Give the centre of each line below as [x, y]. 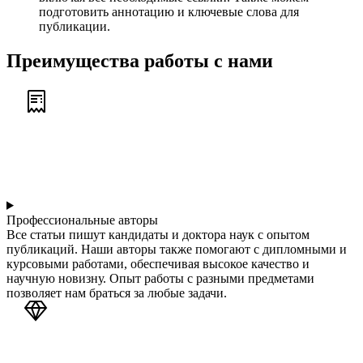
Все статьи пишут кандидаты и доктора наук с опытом [158, 234]
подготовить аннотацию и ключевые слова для [169, 12]
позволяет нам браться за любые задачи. [117, 293]
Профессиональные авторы [82, 220]
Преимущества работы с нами [140, 61]
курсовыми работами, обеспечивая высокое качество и [158, 263]
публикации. [75, 27]
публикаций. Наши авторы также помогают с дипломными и [177, 249]
